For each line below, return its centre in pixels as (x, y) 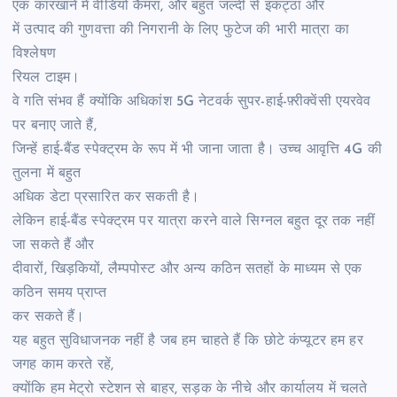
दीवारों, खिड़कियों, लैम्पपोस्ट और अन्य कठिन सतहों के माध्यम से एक (187, 269)
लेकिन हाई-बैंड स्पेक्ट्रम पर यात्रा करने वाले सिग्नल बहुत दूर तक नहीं (194, 221)
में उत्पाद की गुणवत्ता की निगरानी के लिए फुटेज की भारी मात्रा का (181, 30)
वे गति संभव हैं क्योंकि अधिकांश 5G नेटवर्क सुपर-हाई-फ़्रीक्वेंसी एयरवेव (192, 101)
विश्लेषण (34, 54)
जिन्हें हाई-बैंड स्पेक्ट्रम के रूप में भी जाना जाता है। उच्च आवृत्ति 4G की (197, 149)
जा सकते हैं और (56, 245)
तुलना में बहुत (49, 173)
